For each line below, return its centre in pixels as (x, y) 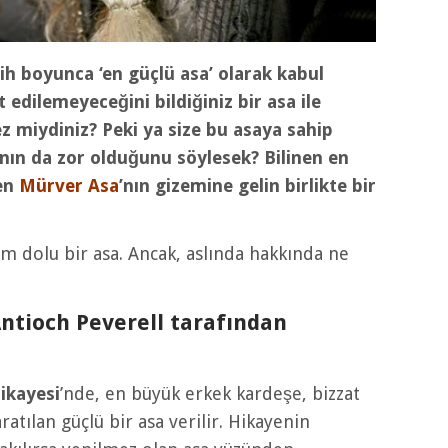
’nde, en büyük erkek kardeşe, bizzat (210, 394)
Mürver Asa (69, 186)
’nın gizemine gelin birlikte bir (247, 186)
